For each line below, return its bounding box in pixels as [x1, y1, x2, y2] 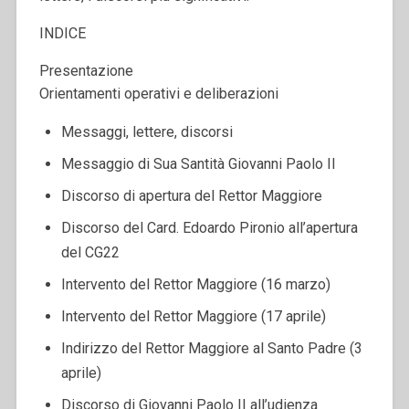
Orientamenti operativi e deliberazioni [38, 84, 278, 102]
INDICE [38, 24, 86, 42]
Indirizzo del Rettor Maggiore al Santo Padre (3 [60, 339, 362, 357]
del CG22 [60, 243, 120, 261]
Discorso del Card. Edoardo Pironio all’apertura [60, 218, 358, 236]
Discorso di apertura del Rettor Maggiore [60, 186, 322, 204]
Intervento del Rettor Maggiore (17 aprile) [60, 307, 326, 325]
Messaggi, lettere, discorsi [60, 122, 233, 141]
